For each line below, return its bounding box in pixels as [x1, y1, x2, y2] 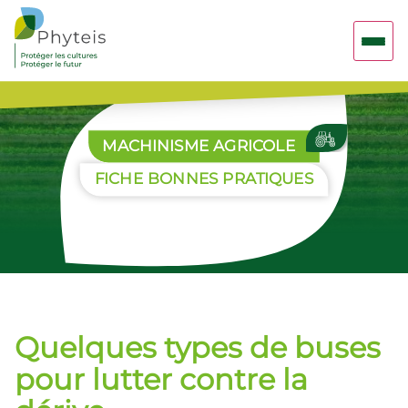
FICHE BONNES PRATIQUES [94, 169, 314, 189]
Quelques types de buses [15, 329, 381, 365]
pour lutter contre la [15, 361, 308, 397]
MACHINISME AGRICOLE [102, 136, 296, 156]
